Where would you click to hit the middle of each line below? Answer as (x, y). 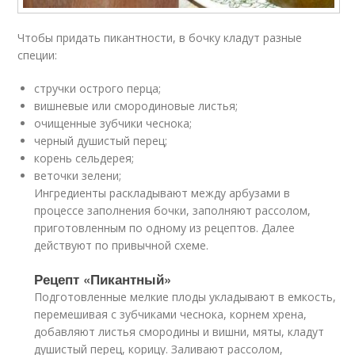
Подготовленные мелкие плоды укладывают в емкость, (185, 297)
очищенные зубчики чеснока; (113, 124)
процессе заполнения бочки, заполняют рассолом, (173, 211)
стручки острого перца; (98, 89)
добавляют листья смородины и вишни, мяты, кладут (179, 332)
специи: (38, 55)
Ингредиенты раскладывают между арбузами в (162, 193)
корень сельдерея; (84, 158)
